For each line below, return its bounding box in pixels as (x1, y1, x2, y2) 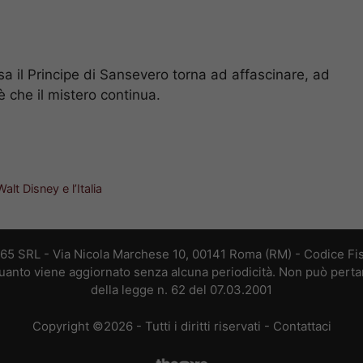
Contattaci (272, 318, 331, 334)
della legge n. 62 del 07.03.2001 (91, 282, 272, 298)
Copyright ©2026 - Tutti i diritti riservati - (32, 318, 273, 334)
